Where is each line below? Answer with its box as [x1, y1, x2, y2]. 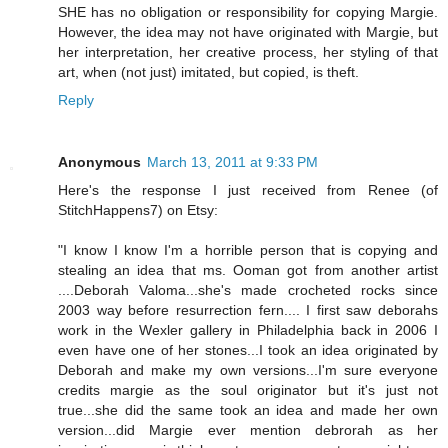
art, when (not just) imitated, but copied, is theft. [58, 64, 359, 81]
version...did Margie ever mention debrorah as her [58, 422, 438, 439]
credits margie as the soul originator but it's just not [58, 382, 438, 399]
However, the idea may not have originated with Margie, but [58, 24, 438, 41]
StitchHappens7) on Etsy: [58, 202, 218, 219]
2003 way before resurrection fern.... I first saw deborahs [58, 302, 438, 319]
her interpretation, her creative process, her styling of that [58, 44, 438, 61]
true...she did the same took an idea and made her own [58, 402, 438, 419]
